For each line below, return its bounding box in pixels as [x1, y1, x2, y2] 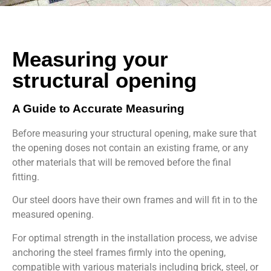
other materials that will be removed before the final [12, 156, 231, 168]
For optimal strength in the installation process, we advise [12, 232, 257, 244]
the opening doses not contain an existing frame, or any [12, 142, 249, 154]
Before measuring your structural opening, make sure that [12, 127, 256, 139]
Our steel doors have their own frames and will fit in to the [12, 194, 257, 206]
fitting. [12, 171, 39, 183]
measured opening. [12, 209, 94, 221]
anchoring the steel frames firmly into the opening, [12, 246, 226, 258]
